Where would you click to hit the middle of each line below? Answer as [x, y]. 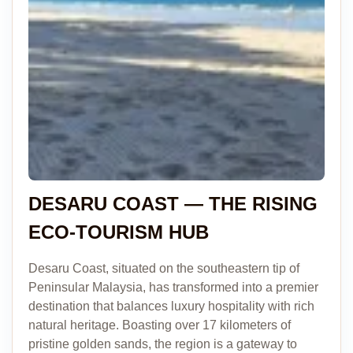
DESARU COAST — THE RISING [173, 204]
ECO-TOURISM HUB [119, 232]
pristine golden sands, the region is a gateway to [163, 344]
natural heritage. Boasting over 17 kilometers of [160, 325]
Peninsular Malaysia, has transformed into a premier [173, 287]
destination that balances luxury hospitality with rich [171, 306]
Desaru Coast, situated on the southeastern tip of [164, 268]
